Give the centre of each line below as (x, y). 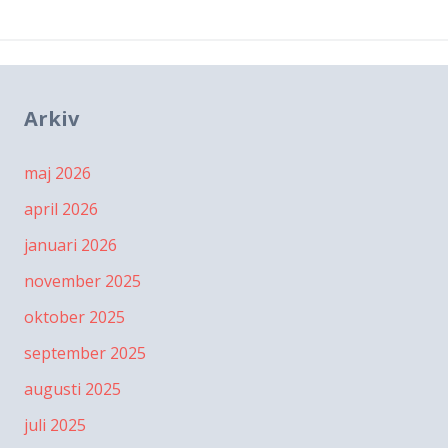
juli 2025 (55, 425)
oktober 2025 (74, 317)
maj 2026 (57, 173)
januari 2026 (70, 245)
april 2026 (61, 209)
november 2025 (82, 281)
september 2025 (85, 353)
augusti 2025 (72, 389)
